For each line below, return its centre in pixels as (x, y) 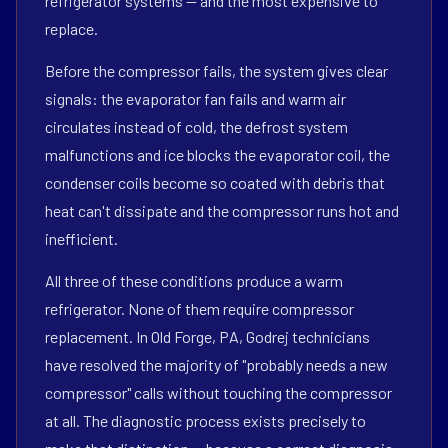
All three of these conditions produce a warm (194, 280)
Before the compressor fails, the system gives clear (216, 70)
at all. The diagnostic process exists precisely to (205, 420)
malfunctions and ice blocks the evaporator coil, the (217, 154)
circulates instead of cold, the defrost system (196, 126)
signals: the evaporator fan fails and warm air (195, 98)
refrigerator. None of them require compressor (199, 308)
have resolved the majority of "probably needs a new (216, 364)
